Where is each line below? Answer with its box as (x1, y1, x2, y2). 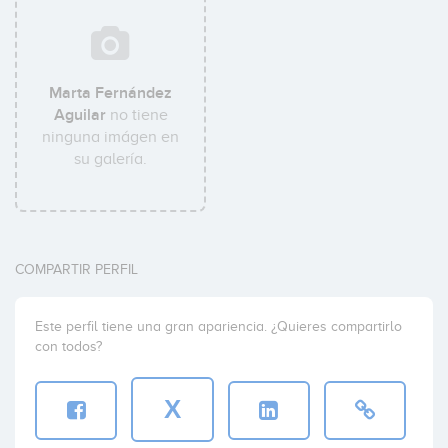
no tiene (105, 106, 168, 124)
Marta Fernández (49, 83, 173, 103)
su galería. (74, 150, 148, 168)
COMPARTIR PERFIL (15, 262, 138, 277)
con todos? (35, 339, 102, 354)
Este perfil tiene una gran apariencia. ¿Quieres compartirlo (35, 319, 402, 334)
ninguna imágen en (42, 128, 180, 146)
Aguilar (53, 105, 106, 125)
